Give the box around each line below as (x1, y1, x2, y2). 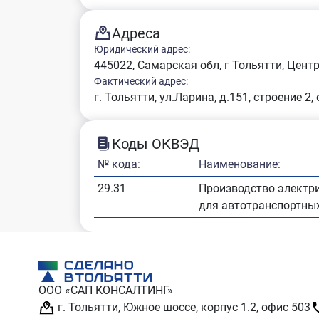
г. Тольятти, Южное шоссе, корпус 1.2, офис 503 (54, 300, 310, 314)
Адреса (112, 24, 160, 42)
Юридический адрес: (94, 43, 190, 55)
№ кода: (98, 157, 140, 171)
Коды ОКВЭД (112, 135, 199, 152)
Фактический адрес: (94, 75, 188, 87)
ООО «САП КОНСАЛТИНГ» (38, 283, 173, 297)
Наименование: (198, 157, 281, 171)
